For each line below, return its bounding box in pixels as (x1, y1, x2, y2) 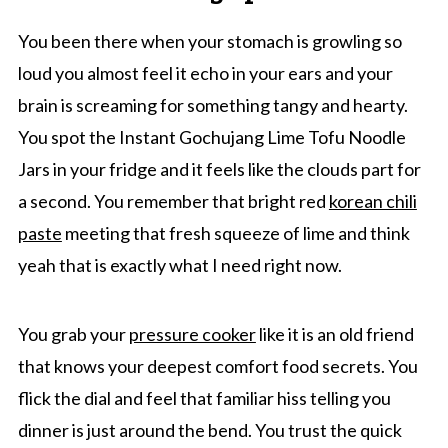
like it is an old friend (255, 323, 414, 345)
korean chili (328, 190, 417, 212)
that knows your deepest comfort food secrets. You (17, 355, 418, 377)
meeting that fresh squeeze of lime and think (61, 222, 410, 244)
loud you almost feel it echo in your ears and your (17, 62, 393, 84)
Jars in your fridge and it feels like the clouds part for (17, 158, 421, 180)
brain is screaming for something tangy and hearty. (17, 94, 408, 116)
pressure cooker (128, 323, 256, 345)
